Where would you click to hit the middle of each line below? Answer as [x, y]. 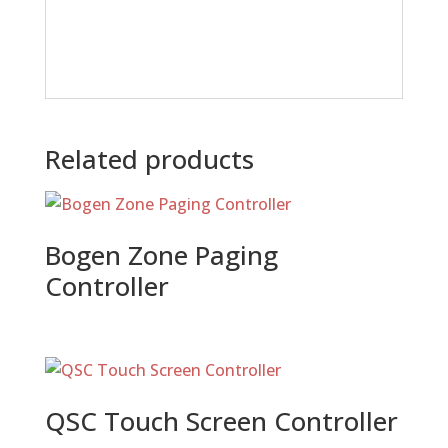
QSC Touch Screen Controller [221, 420]
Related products [149, 159]
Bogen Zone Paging [161, 255]
